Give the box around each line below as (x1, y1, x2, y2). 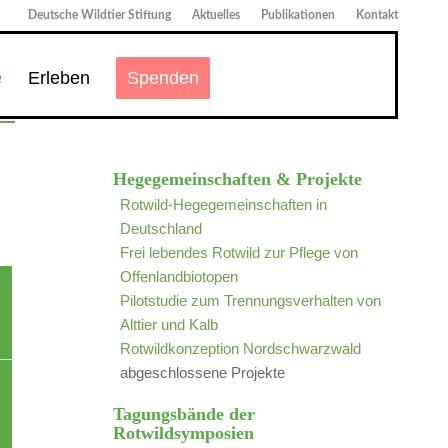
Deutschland (120, 220, 203, 237)
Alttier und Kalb (120, 316, 219, 333)
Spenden (126, 68, 199, 88)
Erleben (27, 68, 90, 88)
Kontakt (356, 9, 398, 21)
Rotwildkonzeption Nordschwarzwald (120, 340, 362, 357)
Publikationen (261, 9, 335, 21)
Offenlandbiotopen (120, 268, 239, 285)
